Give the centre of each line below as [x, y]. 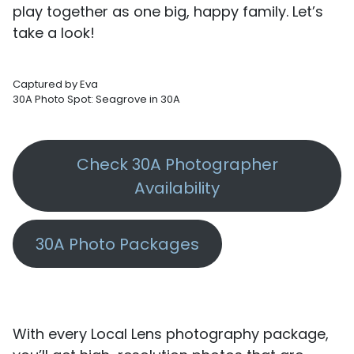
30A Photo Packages [117, 244]
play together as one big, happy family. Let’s [168, 11]
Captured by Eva [55, 84]
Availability [177, 188]
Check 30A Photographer [177, 164]
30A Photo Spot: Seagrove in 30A [96, 99]
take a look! [54, 33]
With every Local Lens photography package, [171, 334]
